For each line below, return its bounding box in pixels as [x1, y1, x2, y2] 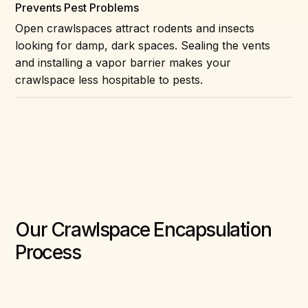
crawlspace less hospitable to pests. [15, 72, 203, 87]
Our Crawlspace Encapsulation [15, 217, 272, 241]
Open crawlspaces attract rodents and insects [15, 21, 255, 35]
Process [15, 240, 81, 264]
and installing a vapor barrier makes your [15, 55, 232, 69]
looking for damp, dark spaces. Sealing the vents [15, 38, 271, 52]
